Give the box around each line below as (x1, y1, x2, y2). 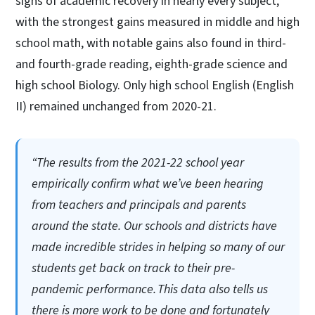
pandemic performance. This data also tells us (32, 280, 269, 298)
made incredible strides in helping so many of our (32, 238, 285, 256)
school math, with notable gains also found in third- (15, 34, 286, 52)
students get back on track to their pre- (32, 259, 236, 277)
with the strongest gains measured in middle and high (15, 13, 300, 31)
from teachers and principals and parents (32, 195, 247, 214)
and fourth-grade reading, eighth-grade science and (15, 55, 288, 73)
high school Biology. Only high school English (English (15, 76, 294, 94)
